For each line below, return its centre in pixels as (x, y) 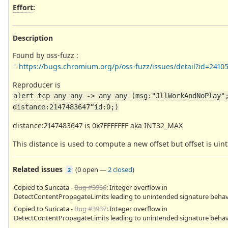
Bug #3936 (90, 187)
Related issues (38, 169)
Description (33, 38)
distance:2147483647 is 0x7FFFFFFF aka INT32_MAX (98, 125)
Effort (23, 7)
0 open (88, 169)
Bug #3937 (90, 208)
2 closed (120, 169)
